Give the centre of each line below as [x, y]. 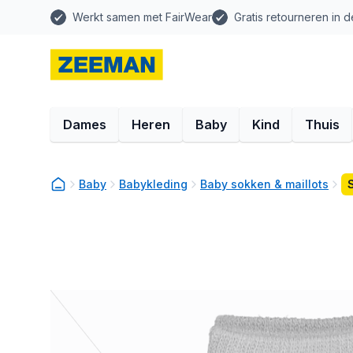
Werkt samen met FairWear [142, 17]
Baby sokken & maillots [264, 184]
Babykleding [153, 184]
